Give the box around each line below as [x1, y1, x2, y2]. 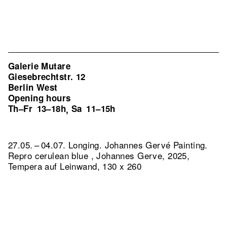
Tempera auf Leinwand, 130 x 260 [8, 160, 142, 172]
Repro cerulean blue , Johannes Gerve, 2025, [8, 149, 190, 162]
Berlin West [8, 81, 58, 93]
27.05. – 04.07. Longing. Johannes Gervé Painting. [8, 138, 208, 151]
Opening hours [8, 92, 71, 104]
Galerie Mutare [8, 60, 70, 72]
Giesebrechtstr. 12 [8, 70, 86, 83]
